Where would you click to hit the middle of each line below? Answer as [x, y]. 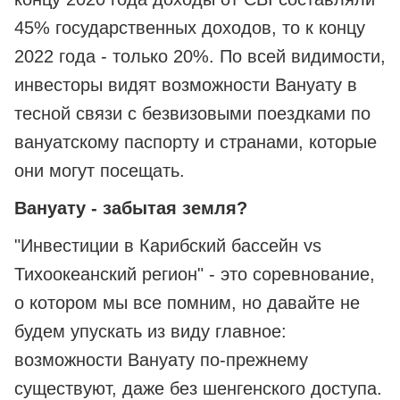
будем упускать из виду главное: [150, 332]
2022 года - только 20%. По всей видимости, [200, 57]
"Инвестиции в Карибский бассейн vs [168, 246]
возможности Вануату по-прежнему [161, 360]
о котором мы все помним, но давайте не [187, 303]
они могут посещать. [100, 171]
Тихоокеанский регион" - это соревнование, [195, 275]
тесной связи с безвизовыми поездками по [192, 114]
